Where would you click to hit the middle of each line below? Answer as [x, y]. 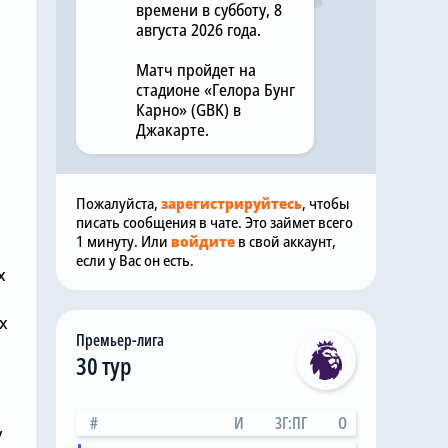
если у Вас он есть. [135, 260]
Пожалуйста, [118, 203]
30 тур [104, 365]
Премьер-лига [120, 340]
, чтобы [325, 203]
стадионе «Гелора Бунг [215, 90]
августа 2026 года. [198, 30]
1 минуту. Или [123, 241]
